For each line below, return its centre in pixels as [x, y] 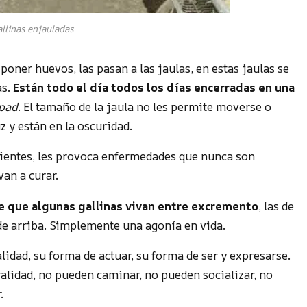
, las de [277, 206]
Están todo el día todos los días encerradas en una [154, 87]
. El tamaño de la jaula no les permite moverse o [145, 106]
